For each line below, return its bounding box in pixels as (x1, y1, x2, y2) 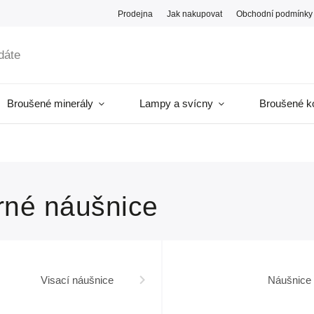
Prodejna (118, 8, 153, 18)
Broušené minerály (7, 97, 93, 109)
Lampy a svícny (139, 97, 213, 109)
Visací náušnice (41, 274, 114, 286)
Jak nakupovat (167, 8, 223, 18)
